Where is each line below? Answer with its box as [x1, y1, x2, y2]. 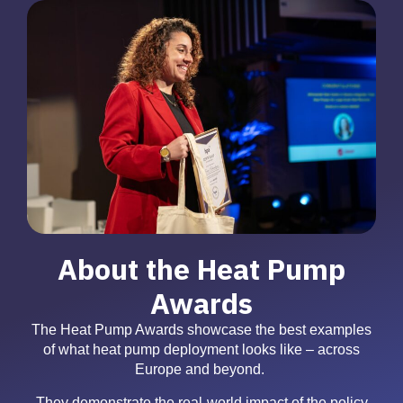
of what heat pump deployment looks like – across [43, 342, 360, 358]
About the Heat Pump [58, 250, 345, 289]
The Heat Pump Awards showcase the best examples [31, 322, 372, 338]
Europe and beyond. [135, 362, 268, 378]
